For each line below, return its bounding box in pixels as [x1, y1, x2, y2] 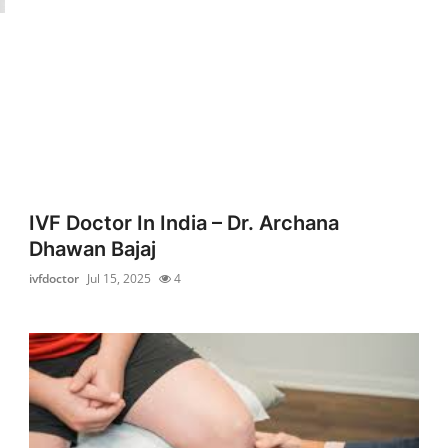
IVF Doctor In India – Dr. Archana [29, 210, 340, 235]
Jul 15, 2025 [87, 269, 152, 287]
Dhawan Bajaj [29, 236, 157, 261]
